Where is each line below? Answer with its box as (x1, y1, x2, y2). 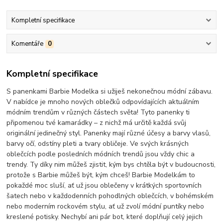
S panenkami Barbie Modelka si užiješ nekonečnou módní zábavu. (6, 87, 213, 97)
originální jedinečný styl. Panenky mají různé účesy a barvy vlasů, (6, 128, 211, 138)
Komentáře (11, 39, 43, 48)
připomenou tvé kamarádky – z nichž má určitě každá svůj (6, 118, 187, 128)
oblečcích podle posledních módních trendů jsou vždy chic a (6, 149, 195, 159)
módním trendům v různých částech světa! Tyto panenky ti (6, 108, 190, 117)
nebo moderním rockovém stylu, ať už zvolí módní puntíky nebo (6, 202, 205, 212)
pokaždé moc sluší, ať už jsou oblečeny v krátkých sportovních (6, 181, 202, 191)
